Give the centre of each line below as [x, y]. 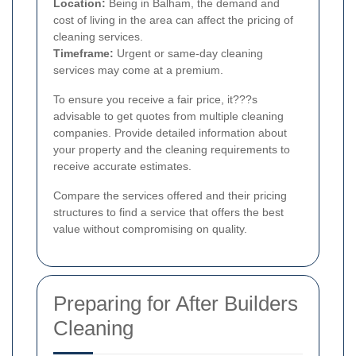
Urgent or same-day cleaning [188, 53]
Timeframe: [83, 53]
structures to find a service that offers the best [168, 212]
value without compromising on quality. [150, 228]
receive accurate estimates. [122, 166]
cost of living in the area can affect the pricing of [173, 19]
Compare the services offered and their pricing [170, 195]
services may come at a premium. [138, 70]
